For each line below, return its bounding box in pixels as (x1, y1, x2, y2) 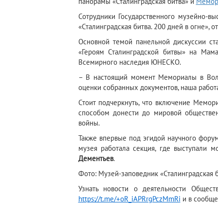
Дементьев (78, 154, 113, 163)
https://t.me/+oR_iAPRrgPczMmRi (78, 194, 181, 204)
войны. (78, 118, 100, 128)
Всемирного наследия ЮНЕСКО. (78, 57, 181, 67)
